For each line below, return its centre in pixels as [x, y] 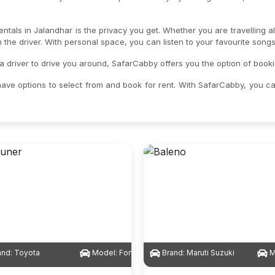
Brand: [173, 253]
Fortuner [134, 253]
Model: [105, 253]
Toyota [27, 253]
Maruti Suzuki [210, 253]
